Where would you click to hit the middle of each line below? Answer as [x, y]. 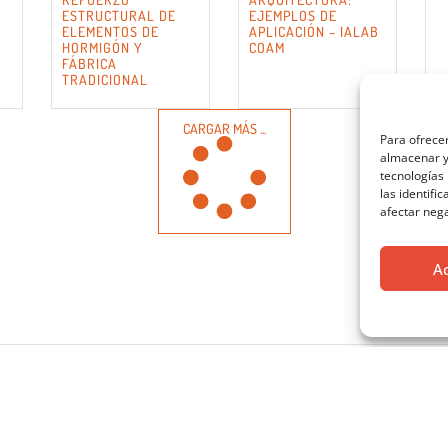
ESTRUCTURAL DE [119, 16]
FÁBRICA [89, 64]
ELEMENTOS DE [110, 32]
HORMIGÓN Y [102, 48]
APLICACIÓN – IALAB [314, 32]
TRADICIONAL [105, 80]
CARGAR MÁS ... [224, 129]
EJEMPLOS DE [293, 16]
